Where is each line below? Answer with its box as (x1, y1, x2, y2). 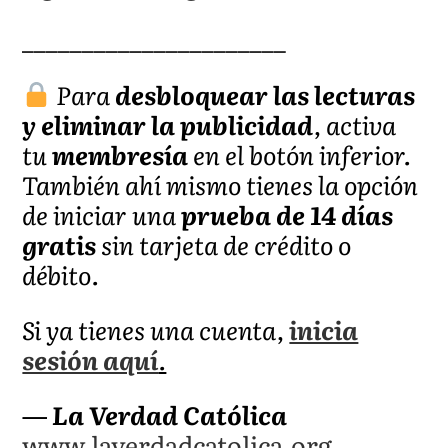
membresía (52, 135, 189, 173)
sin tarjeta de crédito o (101, 225, 352, 263)
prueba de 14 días (181, 195, 394, 233)
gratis (22, 225, 102, 263)
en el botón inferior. (188, 135, 412, 173)
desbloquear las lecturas (114, 75, 415, 113)
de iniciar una (22, 195, 182, 233)
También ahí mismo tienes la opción (22, 165, 419, 203)
